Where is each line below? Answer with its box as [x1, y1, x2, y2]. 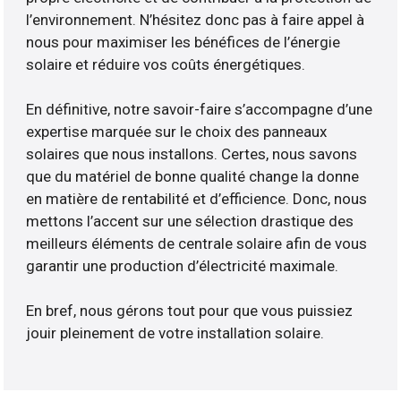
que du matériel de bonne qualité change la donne [26, 167, 360, 186]
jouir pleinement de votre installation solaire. [26, 324, 325, 343]
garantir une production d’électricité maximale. [26, 257, 339, 276]
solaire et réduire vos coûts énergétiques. [26, 55, 306, 74]
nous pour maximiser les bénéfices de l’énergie [26, 33, 341, 52]
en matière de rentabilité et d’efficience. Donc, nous [26, 190, 368, 209]
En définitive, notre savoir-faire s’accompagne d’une [26, 100, 373, 119]
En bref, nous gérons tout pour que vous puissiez [26, 302, 354, 320]
